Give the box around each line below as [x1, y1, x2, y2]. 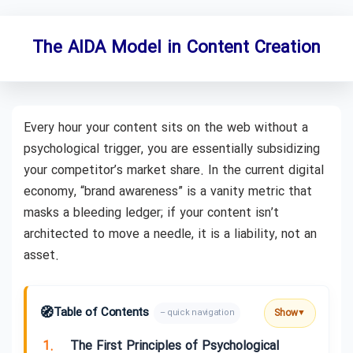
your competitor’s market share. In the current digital [24, 161, 324, 180]
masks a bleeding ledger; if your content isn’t [24, 203, 279, 223]
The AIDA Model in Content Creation [32, 35, 321, 61]
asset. [24, 246, 59, 266]
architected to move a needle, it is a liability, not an [24, 225, 317, 244]
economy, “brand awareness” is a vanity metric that [24, 182, 312, 202]
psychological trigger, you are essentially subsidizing [24, 139, 320, 159]
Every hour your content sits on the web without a [24, 118, 308, 138]
